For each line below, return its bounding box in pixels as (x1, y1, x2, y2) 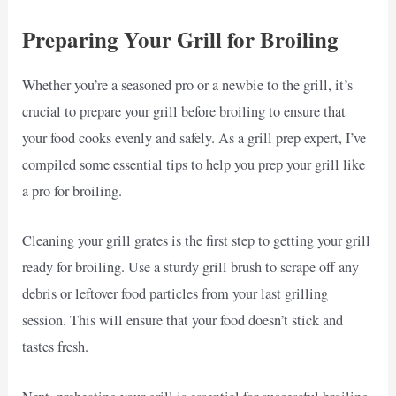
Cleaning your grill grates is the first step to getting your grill (22, 231, 371, 251)
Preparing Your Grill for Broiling (22, 23, 339, 57)
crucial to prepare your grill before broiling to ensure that (22, 102, 346, 122)
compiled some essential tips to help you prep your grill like (22, 155, 366, 175)
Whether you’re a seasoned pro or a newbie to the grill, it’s (22, 75, 354, 95)
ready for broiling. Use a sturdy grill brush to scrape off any (22, 257, 360, 278)
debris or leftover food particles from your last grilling (22, 284, 329, 304)
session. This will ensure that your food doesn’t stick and (22, 310, 344, 331)
